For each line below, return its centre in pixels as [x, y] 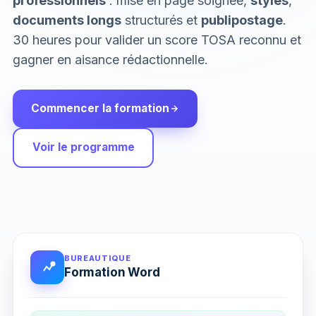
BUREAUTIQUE [98, 258]
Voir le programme [83, 147]
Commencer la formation [100, 108]
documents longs [67, 20]
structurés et [161, 20]
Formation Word [112, 272]
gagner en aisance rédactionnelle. [110, 59]
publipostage [242, 20]
